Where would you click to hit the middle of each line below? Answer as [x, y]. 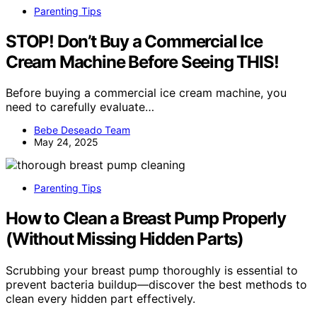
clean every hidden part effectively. [100, 299]
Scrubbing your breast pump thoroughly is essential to [152, 271]
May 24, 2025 [66, 142]
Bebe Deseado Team [82, 130]
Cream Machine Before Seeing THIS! [142, 62]
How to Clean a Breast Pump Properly [146, 219]
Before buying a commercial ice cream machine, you [146, 93]
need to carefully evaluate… [80, 107]
